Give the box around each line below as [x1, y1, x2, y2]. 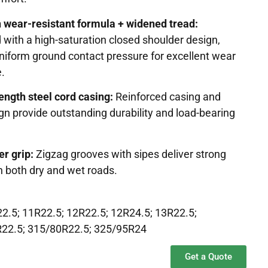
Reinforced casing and [113, 90, 221, 103]
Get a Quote [184, 251, 232, 263]
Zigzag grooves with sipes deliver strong [33, 147, 227, 160]
